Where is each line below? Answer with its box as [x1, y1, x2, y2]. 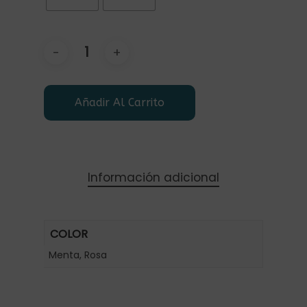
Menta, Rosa [49, 247, 107, 262]
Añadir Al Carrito [75, 96, 164, 109]
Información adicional [88, 169, 219, 186]
